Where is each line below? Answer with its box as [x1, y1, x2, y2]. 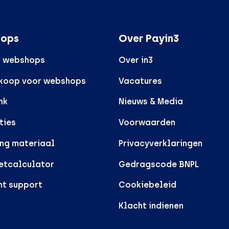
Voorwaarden [119, 118, 175, 128]
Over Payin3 [119, 32, 179, 44]
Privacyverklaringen [119, 138, 202, 148]
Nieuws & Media [119, 97, 183, 107]
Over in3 [119, 55, 153, 65]
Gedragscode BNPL [119, 159, 199, 169]
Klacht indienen [119, 201, 184, 211]
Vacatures [119, 76, 162, 86]
